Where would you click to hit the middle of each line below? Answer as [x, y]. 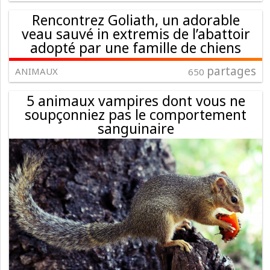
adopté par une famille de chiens [136, 47]
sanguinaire [136, 128]
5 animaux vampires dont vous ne [136, 100]
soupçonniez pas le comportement [136, 114]
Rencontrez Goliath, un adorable [136, 20]
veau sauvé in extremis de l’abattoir [136, 33]
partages [231, 71]
